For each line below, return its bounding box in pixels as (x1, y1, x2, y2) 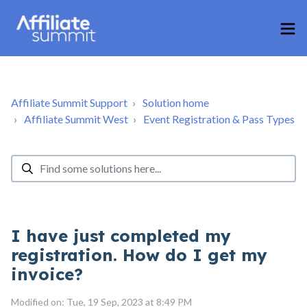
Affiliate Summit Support (11, 95, 127, 109)
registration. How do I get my (11, 244, 267, 265)
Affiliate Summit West (24, 112, 128, 125)
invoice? (11, 263, 83, 284)
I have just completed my (11, 225, 231, 246)
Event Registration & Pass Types (143, 112, 295, 125)
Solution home (143, 95, 209, 109)
